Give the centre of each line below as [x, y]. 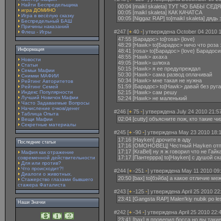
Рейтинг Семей [40, 87]
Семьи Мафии [38, 70]
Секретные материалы [49, 125]
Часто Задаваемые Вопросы [55, 103]
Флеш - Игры [36, 32]
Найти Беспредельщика [50, 5]
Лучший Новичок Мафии [50, 97]
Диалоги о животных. [47, 174]
